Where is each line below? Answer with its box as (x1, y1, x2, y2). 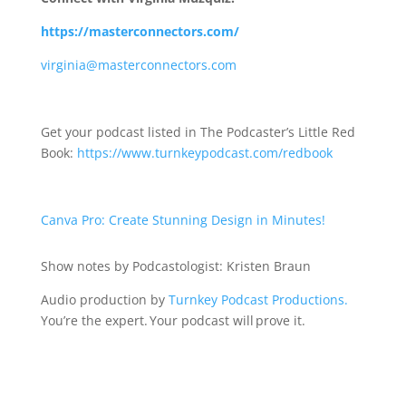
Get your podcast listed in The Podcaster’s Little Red (40, 122, 355, 140)
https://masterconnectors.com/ (40, 22, 239, 40)
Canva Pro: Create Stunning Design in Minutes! (40, 210, 329, 228)
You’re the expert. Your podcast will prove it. (40, 311, 309, 329)
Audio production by (40, 290, 165, 308)
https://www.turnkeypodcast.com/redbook (76, 143, 333, 161)
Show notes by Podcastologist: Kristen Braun (40, 256, 314, 275)
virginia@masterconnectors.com (40, 55, 237, 73)
